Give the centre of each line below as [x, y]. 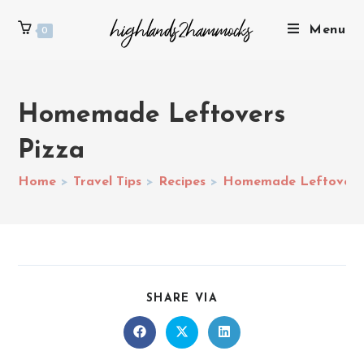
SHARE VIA [182, 299]
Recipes [182, 182]
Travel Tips [108, 182]
